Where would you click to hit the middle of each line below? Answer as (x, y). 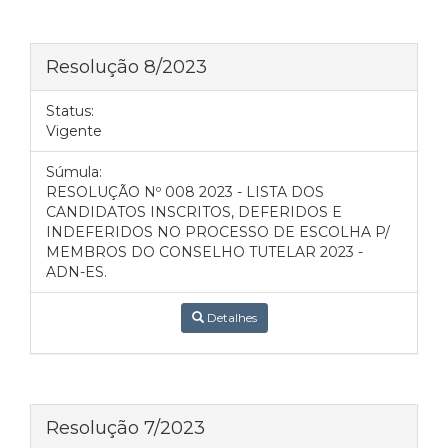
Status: (70, 111)
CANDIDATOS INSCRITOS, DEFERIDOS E (194, 212)
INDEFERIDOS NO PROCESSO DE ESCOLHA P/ (218, 232)
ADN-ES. (76, 272)
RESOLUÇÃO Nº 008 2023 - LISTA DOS (185, 192)
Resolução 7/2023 (125, 427)
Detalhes (230, 317)
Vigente (74, 131)
